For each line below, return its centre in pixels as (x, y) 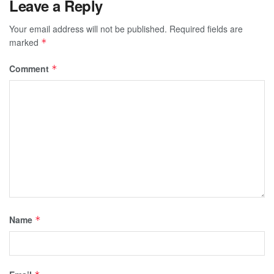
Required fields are (206, 28)
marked (25, 42)
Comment (30, 68)
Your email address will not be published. (88, 28)
